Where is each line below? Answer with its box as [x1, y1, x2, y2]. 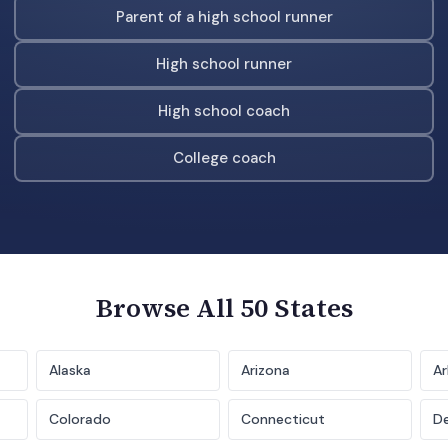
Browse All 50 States [95, 289, 353, 326]
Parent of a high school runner [115, 7, 333, 27]
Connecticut [241, 409, 325, 428]
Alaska [49, 360, 91, 379]
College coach [172, 148, 276, 168]
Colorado [49, 409, 111, 428]
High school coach [158, 101, 290, 121]
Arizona [241, 360, 290, 379]
